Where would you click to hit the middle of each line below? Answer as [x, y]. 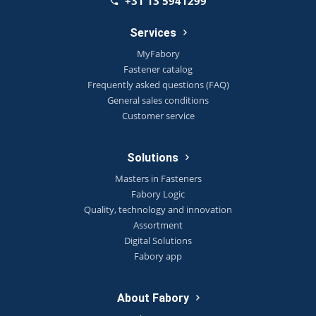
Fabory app [158, 256]
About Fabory [153, 298]
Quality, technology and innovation [158, 209]
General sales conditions [158, 100]
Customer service [158, 115]
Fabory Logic [158, 194]
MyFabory [158, 53]
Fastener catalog [158, 69]
